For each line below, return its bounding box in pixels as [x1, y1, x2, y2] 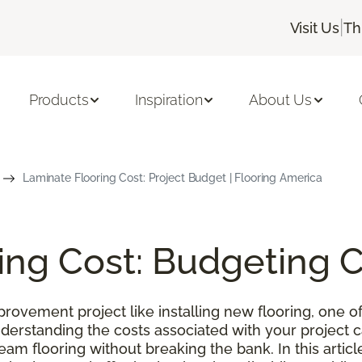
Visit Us [289, 19, 340, 36]
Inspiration [135, 91, 203, 109]
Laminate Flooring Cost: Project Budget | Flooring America [22, 170, 323, 184]
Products [28, 91, 89, 109]
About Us [249, 91, 313, 109]
